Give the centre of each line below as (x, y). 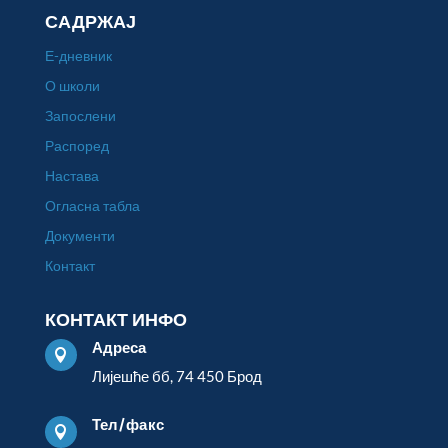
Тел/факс (127, 425)
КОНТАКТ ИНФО (115, 320)
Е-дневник (78, 56)
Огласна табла (92, 206)
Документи (79, 236)
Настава (71, 176)
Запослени (80, 116)
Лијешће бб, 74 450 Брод (176, 376)
